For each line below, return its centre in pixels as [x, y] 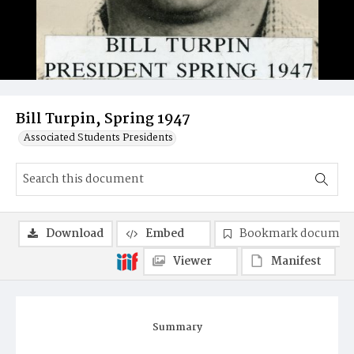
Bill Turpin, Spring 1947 [103, 119]
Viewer [192, 262]
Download [75, 234]
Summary [177, 328]
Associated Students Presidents [98, 138]
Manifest [296, 262]
